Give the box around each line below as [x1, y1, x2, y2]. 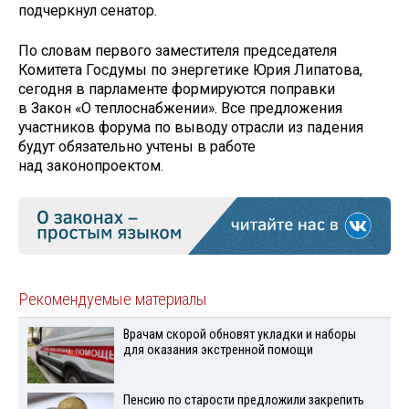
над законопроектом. [18, 157, 163, 175]
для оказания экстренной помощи [122, 341, 313, 358]
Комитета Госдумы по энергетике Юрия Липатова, [18, 61, 362, 79]
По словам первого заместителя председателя [18, 42, 337, 60]
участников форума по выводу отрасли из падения [18, 119, 363, 137]
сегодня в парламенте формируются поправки [18, 80, 335, 99]
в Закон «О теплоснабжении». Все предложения [18, 100, 342, 118]
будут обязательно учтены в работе [18, 138, 256, 156]
